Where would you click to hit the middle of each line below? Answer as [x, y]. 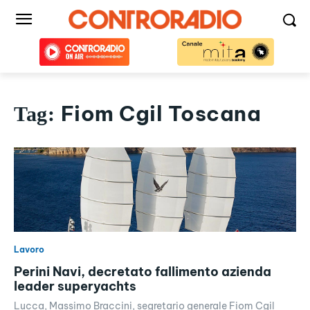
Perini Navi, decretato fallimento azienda [143, 272]
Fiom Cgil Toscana [161, 113]
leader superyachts [75, 286]
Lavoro [29, 250]
